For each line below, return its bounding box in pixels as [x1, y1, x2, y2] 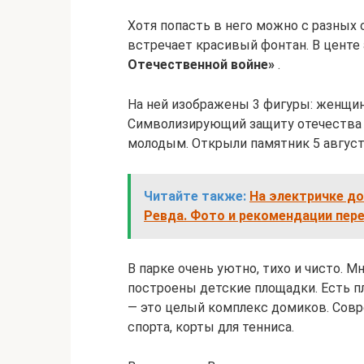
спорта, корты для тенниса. [128, 319, 294, 335]
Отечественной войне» [128, 57, 275, 72]
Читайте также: [144, 188, 246, 204]
